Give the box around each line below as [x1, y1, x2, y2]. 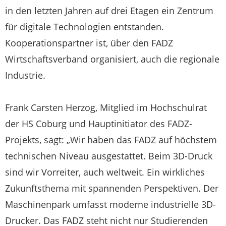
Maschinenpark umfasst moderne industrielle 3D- [5, 198, 216, 210]
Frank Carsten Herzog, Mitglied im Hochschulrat [5, 101, 207, 114]
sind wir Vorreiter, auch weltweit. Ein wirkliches [5, 165, 205, 178]
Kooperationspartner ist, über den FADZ [5, 36, 173, 49]
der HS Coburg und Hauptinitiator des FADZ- [5, 117, 192, 130]
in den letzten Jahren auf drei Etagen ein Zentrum [5, 4, 213, 17]
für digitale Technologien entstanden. [5, 20, 164, 33]
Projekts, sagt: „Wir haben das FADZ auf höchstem [5, 133, 217, 146]
